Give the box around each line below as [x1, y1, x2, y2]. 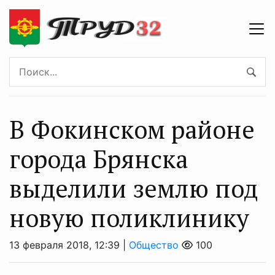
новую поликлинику [9, 201, 249, 234]
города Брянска [9, 142, 188, 175]
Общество [129, 239, 179, 251]
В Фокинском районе [9, 113, 255, 145]
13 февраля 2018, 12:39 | [9, 239, 129, 251]
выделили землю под [9, 172, 258, 204]
